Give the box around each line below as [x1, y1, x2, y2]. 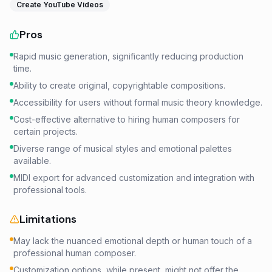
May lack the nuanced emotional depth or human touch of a [13, 236, 252, 246]
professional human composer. [13, 248, 136, 258]
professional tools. [13, 185, 87, 195]
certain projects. [13, 126, 78, 137]
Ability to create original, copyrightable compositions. [13, 80, 225, 90]
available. [13, 155, 51, 166]
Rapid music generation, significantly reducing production [13, 51, 243, 61]
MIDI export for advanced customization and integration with [13, 172, 254, 183]
